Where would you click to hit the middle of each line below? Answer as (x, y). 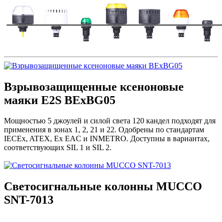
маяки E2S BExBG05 (60, 100)
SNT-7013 (29, 200)
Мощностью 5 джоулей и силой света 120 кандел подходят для (110, 121)
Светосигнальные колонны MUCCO (103, 187)
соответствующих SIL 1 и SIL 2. (58, 148)
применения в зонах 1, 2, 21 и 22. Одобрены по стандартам (104, 130)
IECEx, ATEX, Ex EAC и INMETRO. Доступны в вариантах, (107, 139)
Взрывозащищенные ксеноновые (94, 86)
